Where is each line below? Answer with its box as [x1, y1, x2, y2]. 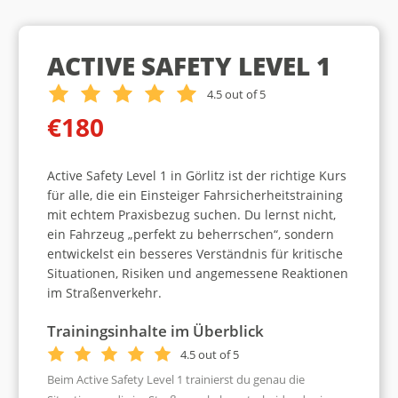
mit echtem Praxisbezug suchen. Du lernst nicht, [46, 205, 336, 223]
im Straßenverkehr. [46, 283, 162, 301]
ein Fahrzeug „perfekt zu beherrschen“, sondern [46, 225, 334, 243]
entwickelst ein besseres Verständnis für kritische [46, 244, 343, 262]
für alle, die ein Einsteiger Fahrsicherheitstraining [46, 186, 343, 203]
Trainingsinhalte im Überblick [46, 320, 264, 341]
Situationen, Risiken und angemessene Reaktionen [46, 264, 348, 282]
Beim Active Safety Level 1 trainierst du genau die [46, 370, 305, 387]
